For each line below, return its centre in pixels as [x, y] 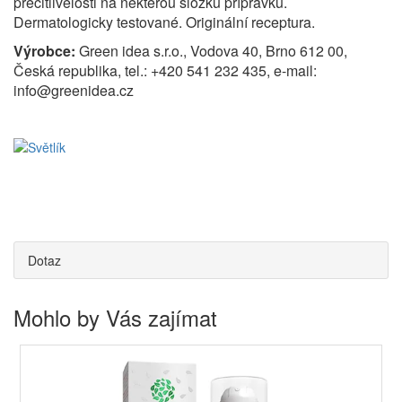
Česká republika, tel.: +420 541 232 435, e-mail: [165, 70]
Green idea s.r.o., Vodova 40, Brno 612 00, [211, 51]
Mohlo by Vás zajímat [115, 318]
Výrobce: [44, 51]
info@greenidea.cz [74, 90]
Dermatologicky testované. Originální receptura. [164, 22]
